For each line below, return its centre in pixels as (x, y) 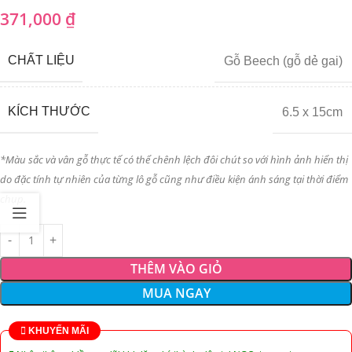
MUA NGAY (176, 293)
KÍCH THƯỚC (49, 111)
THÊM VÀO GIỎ (176, 268)
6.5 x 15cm (312, 112)
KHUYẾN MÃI (57, 330)
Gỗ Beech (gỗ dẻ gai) (283, 60)
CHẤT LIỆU (41, 60)
